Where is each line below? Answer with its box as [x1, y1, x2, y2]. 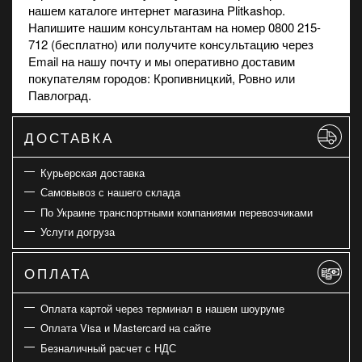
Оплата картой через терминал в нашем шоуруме [40, 300, 284, 316]
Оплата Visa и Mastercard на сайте [40, 320, 211, 335]
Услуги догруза [40, 224, 115, 239]
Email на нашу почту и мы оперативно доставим [28, 52, 295, 69]
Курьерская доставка [40, 164, 145, 180]
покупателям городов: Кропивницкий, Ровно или [28, 69, 295, 86]
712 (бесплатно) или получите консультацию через [28, 35, 314, 53]
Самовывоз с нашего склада [40, 184, 180, 200]
